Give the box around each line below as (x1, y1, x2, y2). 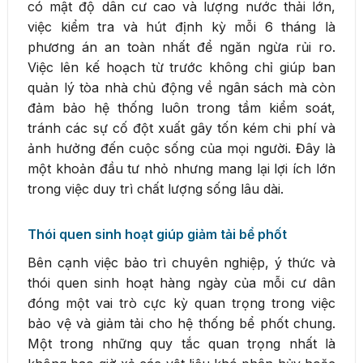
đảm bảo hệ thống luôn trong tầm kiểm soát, (28, 99, 335, 116)
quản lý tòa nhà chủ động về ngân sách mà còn (28, 79, 335, 96)
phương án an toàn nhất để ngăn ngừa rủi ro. (28, 38, 335, 55)
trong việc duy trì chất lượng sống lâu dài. (28, 180, 284, 197)
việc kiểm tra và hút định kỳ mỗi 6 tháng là (28, 18, 335, 35)
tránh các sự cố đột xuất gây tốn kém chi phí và (28, 119, 335, 136)
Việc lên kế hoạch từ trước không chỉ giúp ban (28, 58, 335, 75)
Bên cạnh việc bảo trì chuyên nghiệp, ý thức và (28, 254, 335, 271)
